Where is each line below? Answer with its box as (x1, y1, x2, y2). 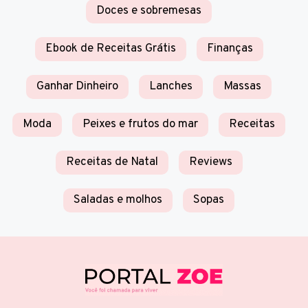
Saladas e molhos (74, 192, 162, 208)
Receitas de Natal (65, 154, 158, 170)
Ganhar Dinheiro (36, 78, 118, 94)
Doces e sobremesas (96, 3, 201, 19)
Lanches (149, 78, 192, 94)
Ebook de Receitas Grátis (45, 41, 176, 56)
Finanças (206, 41, 253, 56)
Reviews (188, 154, 232, 170)
